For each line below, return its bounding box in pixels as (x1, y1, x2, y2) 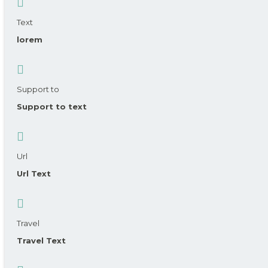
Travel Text (17, 236, 66, 246)
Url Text (17, 169, 51, 179)
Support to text (17, 102, 87, 112)
